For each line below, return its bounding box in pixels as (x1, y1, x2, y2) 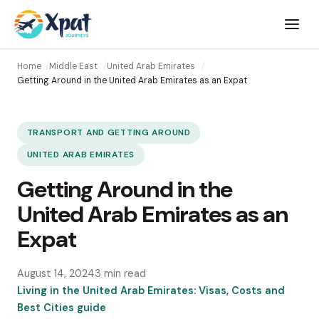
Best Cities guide (17, 301, 106, 315)
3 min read (95, 267, 146, 281)
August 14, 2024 (17, 267, 95, 281)
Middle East (48, 60, 98, 72)
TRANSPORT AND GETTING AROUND (26, 127, 191, 139)
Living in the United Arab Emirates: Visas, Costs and (17, 284, 285, 298)
